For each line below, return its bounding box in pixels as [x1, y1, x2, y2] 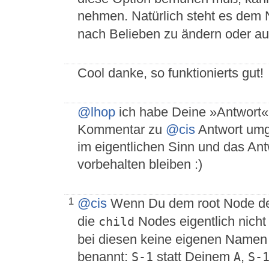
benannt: [77, 249, 131, 265]
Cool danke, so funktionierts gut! [77, 65, 264, 81]
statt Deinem [153, 249, 234, 265]
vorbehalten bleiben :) [77, 157, 202, 172]
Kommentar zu [77, 122, 166, 138]
